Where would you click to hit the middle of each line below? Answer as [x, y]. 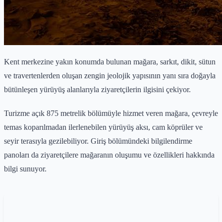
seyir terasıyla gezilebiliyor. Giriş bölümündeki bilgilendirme [98, 141]
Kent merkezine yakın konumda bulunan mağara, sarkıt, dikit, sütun [110, 61]
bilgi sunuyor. [25, 168]
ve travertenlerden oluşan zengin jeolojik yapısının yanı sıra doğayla [110, 75]
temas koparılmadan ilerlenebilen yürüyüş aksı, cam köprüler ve [103, 127]
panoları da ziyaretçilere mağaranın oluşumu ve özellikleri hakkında [109, 155]
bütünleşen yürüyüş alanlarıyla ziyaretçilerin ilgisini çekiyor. [97, 89]
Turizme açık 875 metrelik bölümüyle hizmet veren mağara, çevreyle [111, 113]
